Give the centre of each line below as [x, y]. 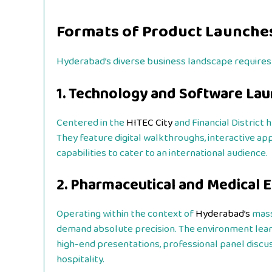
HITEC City [149, 123]
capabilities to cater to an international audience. [162, 153]
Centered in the [91, 123]
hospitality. [80, 260]
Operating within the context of [126, 214]
